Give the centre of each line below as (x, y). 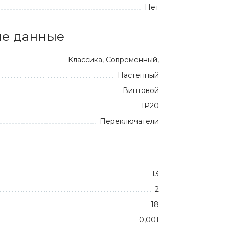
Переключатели (129, 121)
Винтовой (141, 90)
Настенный (138, 75)
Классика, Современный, (113, 60)
